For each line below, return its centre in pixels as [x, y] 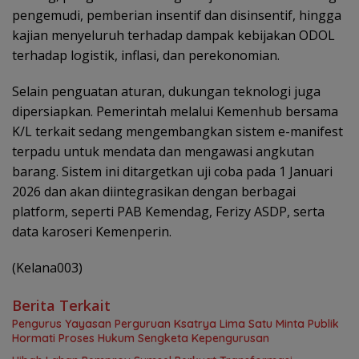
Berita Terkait [61, 305]
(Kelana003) [47, 267]
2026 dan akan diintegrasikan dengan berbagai [154, 191]
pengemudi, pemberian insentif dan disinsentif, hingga [177, 15]
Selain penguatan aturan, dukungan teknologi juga [166, 91]
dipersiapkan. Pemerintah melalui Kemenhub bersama [175, 111]
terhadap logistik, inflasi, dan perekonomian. [146, 55]
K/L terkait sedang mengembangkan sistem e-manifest [177, 131]
